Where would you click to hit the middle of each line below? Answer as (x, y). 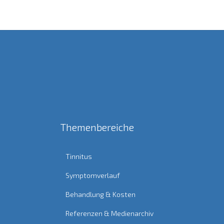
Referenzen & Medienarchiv (109, 213)
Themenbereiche (97, 127)
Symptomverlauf (93, 175)
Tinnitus (79, 156)
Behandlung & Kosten (100, 194)
